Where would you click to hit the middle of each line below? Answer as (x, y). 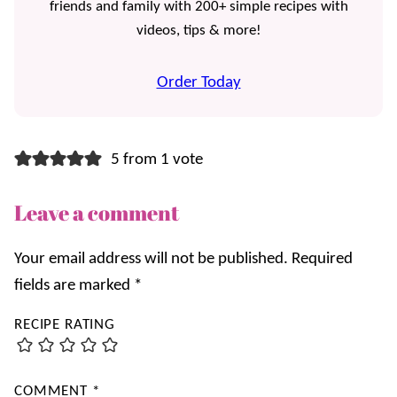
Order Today (198, 83)
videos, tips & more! (198, 31)
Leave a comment (97, 213)
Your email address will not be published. (151, 260)
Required (322, 260)
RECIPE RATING (65, 325)
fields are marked (74, 286)
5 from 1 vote (156, 160)
